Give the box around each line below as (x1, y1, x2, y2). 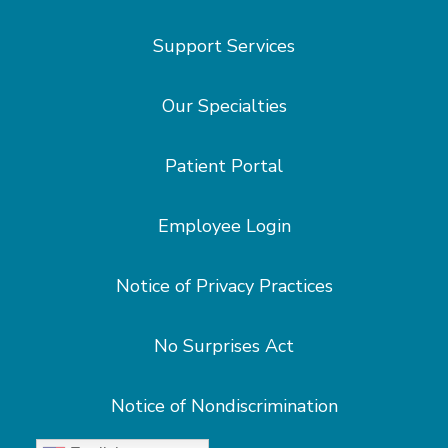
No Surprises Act (154, 334, 294, 358)
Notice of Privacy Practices (115, 274, 333, 298)
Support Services (153, 34, 295, 58)
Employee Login (157, 214, 291, 238)
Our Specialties (161, 94, 287, 118)
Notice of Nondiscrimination (110, 394, 338, 418)
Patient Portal (165, 154, 283, 178)
